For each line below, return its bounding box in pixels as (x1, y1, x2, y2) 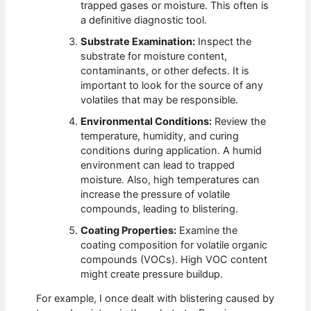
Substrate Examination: (81, 35, 196, 48)
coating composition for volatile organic (81, 238, 268, 251)
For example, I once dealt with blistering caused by (36, 292, 275, 305)
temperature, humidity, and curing (81, 129, 239, 142)
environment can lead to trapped (81, 158, 235, 171)
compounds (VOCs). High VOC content (81, 253, 268, 266)
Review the (212, 115, 267, 128)
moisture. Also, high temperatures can (81, 173, 260, 186)
